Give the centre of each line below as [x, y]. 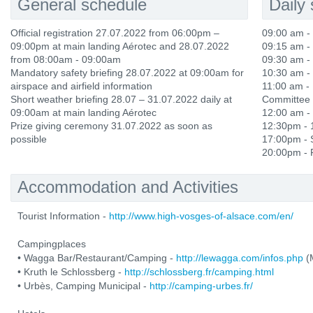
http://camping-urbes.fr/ [201, 286]
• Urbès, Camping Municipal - [83, 286]
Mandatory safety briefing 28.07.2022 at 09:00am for [127, 73]
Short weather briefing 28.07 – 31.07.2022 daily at [121, 99]
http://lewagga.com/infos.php [240, 258]
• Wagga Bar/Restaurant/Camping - [97, 258]
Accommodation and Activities [128, 187]
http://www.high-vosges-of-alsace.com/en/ [201, 216]
